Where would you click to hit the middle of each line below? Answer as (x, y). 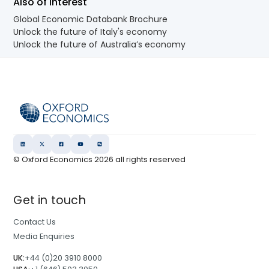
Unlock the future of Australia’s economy (100, 45)
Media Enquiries (44, 237)
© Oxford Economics (54, 160)
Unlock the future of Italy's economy (90, 32)
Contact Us (35, 222)
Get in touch (50, 201)
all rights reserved (150, 160)
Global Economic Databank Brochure (91, 20)
